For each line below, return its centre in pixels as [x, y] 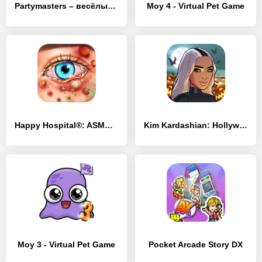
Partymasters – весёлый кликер [112, 6]
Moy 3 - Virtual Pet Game [66, 244]
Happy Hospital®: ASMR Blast [109, 125]
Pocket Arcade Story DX [196, 244]
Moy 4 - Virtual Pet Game [196, 6]
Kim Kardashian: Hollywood [243, 125]
